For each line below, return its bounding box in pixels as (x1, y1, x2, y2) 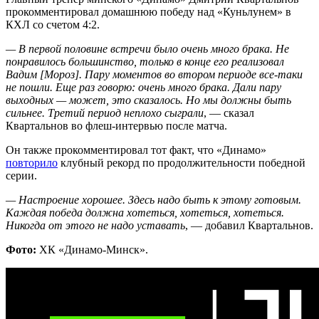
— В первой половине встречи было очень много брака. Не (6, 42, 289, 55)
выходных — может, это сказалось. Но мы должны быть (6, 93, 291, 106)
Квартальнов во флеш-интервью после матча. (6, 119, 227, 132)
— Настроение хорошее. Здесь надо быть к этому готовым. (6, 193, 301, 206)
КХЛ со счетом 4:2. (6, 18, 100, 31)
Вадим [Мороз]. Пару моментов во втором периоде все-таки (6, 68, 303, 80)
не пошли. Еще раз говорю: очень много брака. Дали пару (6, 80, 281, 93)
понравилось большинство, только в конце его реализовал (6, 55, 284, 68)
